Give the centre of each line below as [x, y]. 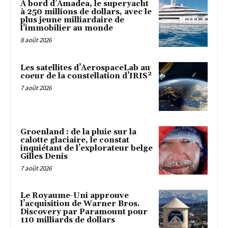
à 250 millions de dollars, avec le [86, 12]
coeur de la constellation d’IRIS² [86, 76]
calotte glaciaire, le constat [75, 140]
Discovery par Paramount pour [84, 212]
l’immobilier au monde [67, 28]
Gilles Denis [44, 156]
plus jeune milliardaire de [72, 20]
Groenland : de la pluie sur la [78, 132]
